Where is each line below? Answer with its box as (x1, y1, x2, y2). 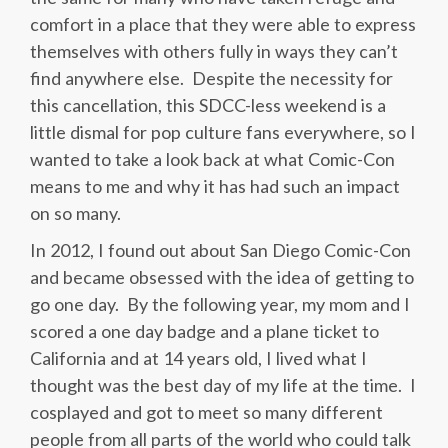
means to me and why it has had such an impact (30, 175, 400, 198)
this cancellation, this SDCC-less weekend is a (30, 94, 386, 117)
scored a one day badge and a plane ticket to (30, 320, 379, 343)
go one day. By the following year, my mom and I (30, 293, 410, 316)
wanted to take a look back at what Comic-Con (30, 148, 395, 171)
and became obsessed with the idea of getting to (30, 266, 414, 289)
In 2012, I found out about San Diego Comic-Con (30, 239, 411, 262)
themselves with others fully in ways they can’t (30, 40, 398, 63)
